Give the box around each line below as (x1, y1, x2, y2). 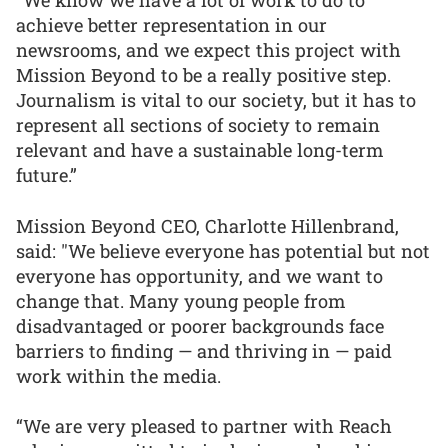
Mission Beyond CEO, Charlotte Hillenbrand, (16, 213, 399, 238)
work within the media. (16, 363, 221, 388)
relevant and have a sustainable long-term (16, 137, 384, 162)
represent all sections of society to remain (16, 112, 380, 137)
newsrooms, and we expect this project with (16, 37, 401, 62)
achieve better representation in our (16, 12, 327, 37)
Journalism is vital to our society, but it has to (16, 87, 416, 112)
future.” (16, 162, 77, 187)
